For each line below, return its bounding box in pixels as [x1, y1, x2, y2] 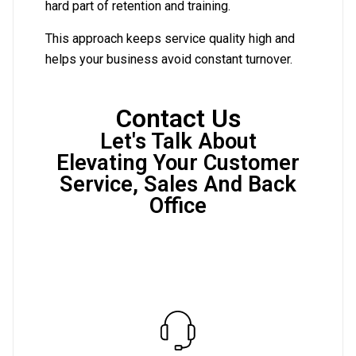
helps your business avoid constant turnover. [45, 52, 292, 68]
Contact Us [115, 103, 241, 134]
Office [149, 193, 207, 219]
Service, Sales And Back [60, 172, 296, 198]
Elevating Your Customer [56, 150, 300, 176]
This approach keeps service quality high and [45, 31, 295, 47]
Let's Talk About [99, 129, 257, 155]
